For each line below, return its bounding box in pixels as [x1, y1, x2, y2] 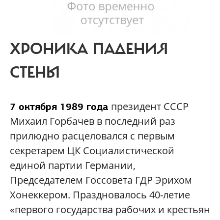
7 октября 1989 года [10, 100, 109, 113]
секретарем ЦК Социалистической [10, 143, 174, 157]
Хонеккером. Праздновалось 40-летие [10, 188, 190, 201]
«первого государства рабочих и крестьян [10, 202, 210, 216]
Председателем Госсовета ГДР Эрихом [10, 173, 192, 187]
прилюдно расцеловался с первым [10, 129, 175, 142]
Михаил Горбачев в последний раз [10, 114, 175, 128]
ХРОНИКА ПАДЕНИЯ [10, 39, 168, 59]
